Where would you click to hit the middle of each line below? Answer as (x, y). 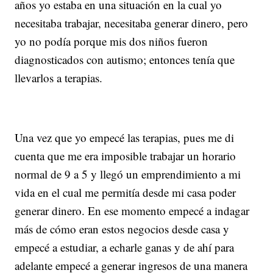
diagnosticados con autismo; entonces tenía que (125, 59)
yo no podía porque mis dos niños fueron (112, 41)
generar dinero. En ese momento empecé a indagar (132, 210)
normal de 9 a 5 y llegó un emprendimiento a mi (128, 174)
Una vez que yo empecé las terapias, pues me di (125, 137)
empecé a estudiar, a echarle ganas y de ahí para (125, 247)
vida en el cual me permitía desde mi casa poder (126, 192)
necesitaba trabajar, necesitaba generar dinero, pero (132, 23)
